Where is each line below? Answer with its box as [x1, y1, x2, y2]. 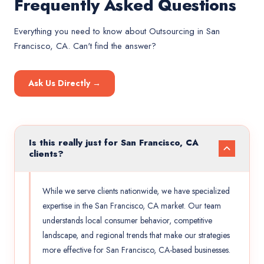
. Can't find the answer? [68, 39, 156, 52]
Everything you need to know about [14, 25, 149, 38]
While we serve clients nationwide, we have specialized [42, 185, 230, 197]
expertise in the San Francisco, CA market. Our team [42, 200, 221, 212]
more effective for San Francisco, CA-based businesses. [42, 244, 230, 256]
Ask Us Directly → [28, 77, 101, 89]
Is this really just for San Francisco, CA [29, 136, 199, 149]
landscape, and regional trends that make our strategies [42, 229, 230, 241]
